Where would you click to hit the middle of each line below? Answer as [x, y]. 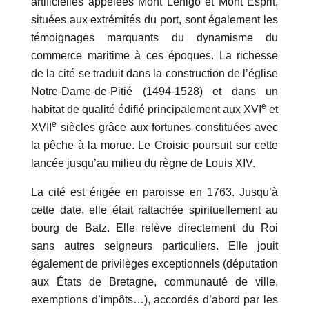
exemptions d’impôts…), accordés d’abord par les [154, 300]
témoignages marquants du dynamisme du [154, 38]
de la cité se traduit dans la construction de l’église [154, 74]
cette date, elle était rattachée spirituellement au [154, 210]
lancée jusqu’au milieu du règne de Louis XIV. [144, 163]
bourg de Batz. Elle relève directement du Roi [154, 228]
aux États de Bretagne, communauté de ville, [154, 282]
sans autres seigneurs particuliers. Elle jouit [154, 246]
